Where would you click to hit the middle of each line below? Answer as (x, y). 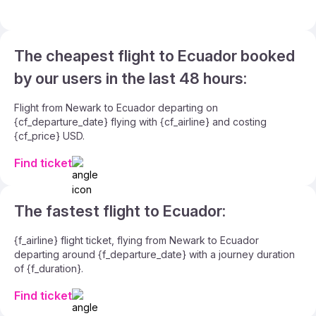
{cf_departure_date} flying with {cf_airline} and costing (140, 122)
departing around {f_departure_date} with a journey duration (154, 254)
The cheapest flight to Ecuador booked (154, 56)
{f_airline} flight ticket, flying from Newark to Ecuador (136, 240)
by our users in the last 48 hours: (130, 78)
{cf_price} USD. (49, 136)
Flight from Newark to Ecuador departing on (116, 108)
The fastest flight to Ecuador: (120, 211)
